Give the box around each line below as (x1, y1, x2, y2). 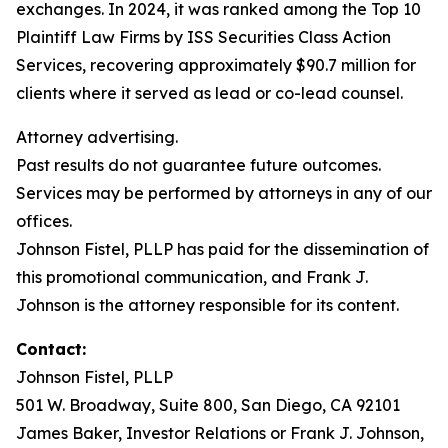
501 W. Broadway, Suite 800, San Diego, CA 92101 (16, 395, 400, 415)
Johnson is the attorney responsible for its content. (16, 295, 399, 315)
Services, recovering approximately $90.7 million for (16, 55, 416, 75)
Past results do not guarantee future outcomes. (16, 155, 381, 175)
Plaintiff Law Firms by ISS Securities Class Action (16, 27, 391, 47)
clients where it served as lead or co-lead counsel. (16, 83, 403, 103)
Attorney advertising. (16, 127, 178, 147)
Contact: (16, 339, 86, 359)
